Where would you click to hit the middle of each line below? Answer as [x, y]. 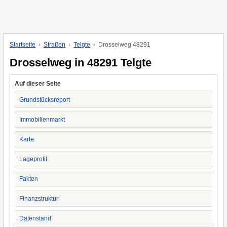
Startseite [23, 45]
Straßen [54, 45]
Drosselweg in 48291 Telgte [81, 63]
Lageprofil [33, 159]
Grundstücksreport [45, 100]
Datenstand [35, 218]
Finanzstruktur [39, 199]
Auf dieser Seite [38, 84]
